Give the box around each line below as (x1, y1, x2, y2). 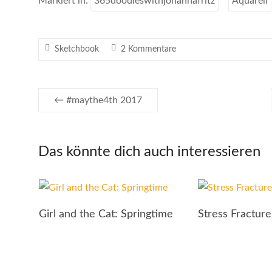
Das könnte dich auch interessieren (38, 144, 260, 159)
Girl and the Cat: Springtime (38, 209, 173, 220)
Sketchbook (55, 45, 99, 53)
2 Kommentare (121, 45, 176, 53)
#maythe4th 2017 (64, 95, 142, 105)
